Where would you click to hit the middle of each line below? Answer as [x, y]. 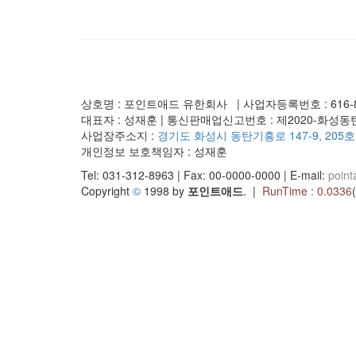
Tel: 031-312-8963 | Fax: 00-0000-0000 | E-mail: [205, 175]
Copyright [107, 191]
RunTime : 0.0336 [307, 191]
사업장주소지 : [119, 135]
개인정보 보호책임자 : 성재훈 [154, 151]
